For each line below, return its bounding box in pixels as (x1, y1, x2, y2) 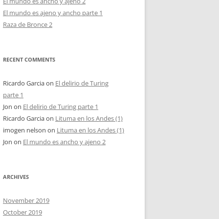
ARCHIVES (3, 173, 29, 180)
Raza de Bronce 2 (3, 20, 52, 29)
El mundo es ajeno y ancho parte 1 (3, 8, 103, 17)
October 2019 (3, 208, 42, 217)
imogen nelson (3, 126, 46, 134)
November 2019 (3, 196, 49, 205)
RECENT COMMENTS (3, 56, 55, 63)
